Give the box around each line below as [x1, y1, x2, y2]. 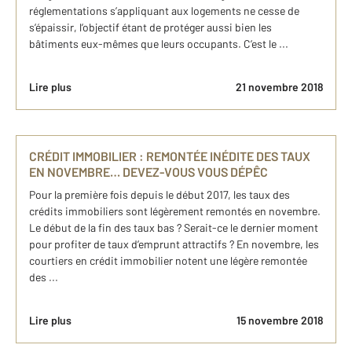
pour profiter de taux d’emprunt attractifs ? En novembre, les [29, 237, 319, 251]
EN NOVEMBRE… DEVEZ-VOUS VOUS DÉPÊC [29, 164, 268, 180]
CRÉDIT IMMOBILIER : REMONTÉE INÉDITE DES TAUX [29, 148, 310, 164]
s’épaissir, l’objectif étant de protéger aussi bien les [29, 20, 272, 35]
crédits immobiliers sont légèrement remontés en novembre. [29, 204, 321, 218]
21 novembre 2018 [236, 80, 323, 94]
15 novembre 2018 [236, 313, 323, 328]
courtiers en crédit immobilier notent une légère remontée [29, 254, 307, 268]
